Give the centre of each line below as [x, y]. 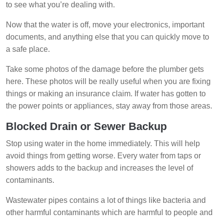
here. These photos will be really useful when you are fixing [108, 82]
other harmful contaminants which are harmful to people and [109, 213]
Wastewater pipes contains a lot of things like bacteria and [106, 200]
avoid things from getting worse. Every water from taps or [103, 156]
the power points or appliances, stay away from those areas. [109, 106]
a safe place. [28, 49]
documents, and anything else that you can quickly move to [108, 37]
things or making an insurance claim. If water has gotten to [106, 94]
